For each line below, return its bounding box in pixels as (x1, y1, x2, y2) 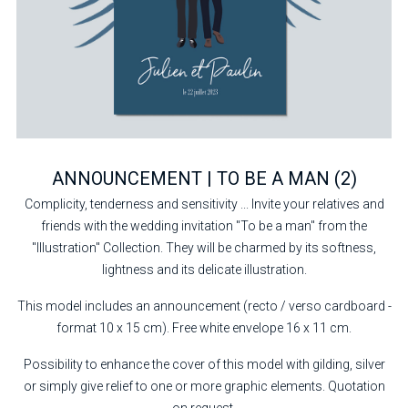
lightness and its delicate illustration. (101, 262, 307, 277)
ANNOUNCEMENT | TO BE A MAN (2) (51, 168, 357, 189)
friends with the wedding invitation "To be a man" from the (41, 219, 367, 233)
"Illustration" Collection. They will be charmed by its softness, (32, 240, 376, 255)
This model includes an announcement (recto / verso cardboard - (16, 299, 392, 313)
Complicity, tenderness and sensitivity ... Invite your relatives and (24, 197, 384, 211)
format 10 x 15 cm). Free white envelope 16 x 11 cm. (56, 321, 352, 335)
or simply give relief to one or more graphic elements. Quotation (23, 379, 385, 393)
